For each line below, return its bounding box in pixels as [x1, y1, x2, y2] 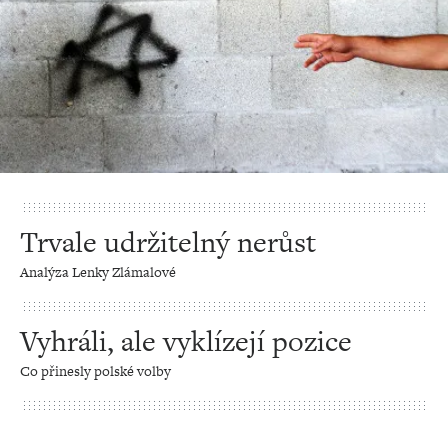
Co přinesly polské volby [20, 361, 171, 381]
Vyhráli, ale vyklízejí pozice [20, 321, 352, 361]
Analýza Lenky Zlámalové [20, 262, 176, 282]
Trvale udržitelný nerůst [20, 222, 316, 262]
